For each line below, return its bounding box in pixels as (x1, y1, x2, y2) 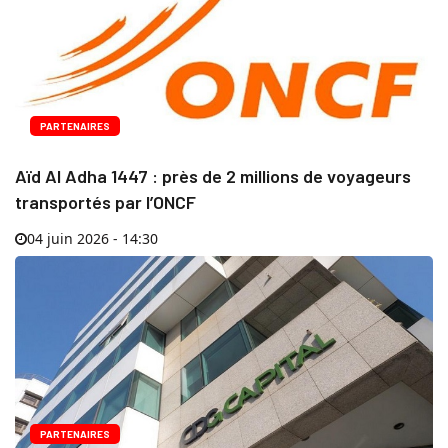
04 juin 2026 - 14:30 (27, 228, 158, 248)
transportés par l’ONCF (15, 190, 196, 213)
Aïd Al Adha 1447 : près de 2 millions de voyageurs (15, 164, 411, 187)
